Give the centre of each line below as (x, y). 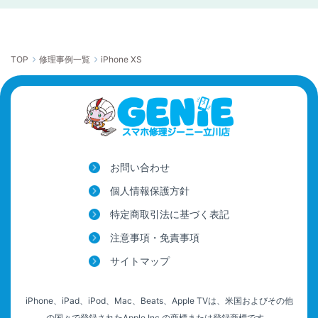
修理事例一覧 (65, 60)
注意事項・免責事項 (155, 237)
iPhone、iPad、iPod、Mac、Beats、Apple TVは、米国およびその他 (159, 300)
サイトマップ (140, 261)
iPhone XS (121, 60)
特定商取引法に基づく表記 (170, 214)
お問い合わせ (140, 167)
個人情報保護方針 (150, 190)
